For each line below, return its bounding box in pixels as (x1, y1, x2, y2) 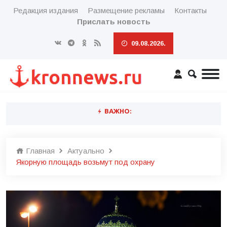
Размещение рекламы (87, 6, 165, 15)
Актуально (67, 146, 104, 155)
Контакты (174, 6, 207, 15)
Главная (24, 146, 55, 155)
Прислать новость (77, 17, 150, 26)
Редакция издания (13, 6, 78, 15)
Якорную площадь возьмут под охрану (16, 158, 155, 166)
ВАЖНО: (102, 107, 131, 115)
